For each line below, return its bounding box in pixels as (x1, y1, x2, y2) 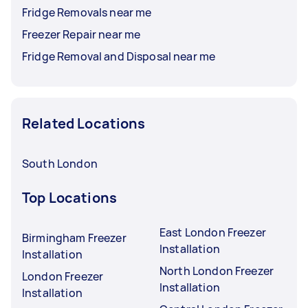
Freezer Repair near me (22, 27, 141, 42)
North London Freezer (159, 263, 274, 278)
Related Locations (22, 114, 146, 133)
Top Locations (22, 188, 117, 207)
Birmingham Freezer (22, 230, 126, 245)
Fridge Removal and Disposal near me (22, 49, 216, 64)
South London (22, 156, 98, 171)
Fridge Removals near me (22, 5, 152, 20)
